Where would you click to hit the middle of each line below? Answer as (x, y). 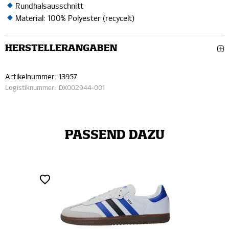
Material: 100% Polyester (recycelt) (75, 19)
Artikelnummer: (31, 77)
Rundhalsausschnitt (49, 6)
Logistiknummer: (30, 88)
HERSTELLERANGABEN (61, 49)
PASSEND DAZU (114, 135)
